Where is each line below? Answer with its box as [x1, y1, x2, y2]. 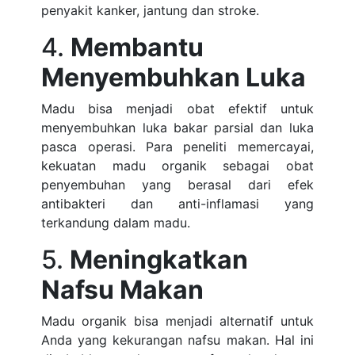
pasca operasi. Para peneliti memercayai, [41, 139, 314, 155]
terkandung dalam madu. [41, 215, 191, 231]
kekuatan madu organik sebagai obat [41, 158, 314, 174]
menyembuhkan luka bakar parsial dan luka [41, 120, 314, 136]
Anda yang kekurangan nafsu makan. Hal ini [41, 332, 314, 348]
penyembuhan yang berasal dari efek [41, 177, 314, 193]
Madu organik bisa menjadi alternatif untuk [41, 313, 314, 329]
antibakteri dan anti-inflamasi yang [41, 196, 314, 212]
